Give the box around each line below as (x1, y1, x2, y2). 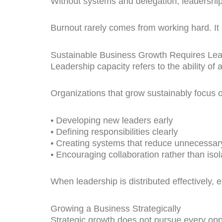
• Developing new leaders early (51, 115, 173, 125)
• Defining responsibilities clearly (51, 126, 178, 137)
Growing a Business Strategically (51, 203, 181, 214)
